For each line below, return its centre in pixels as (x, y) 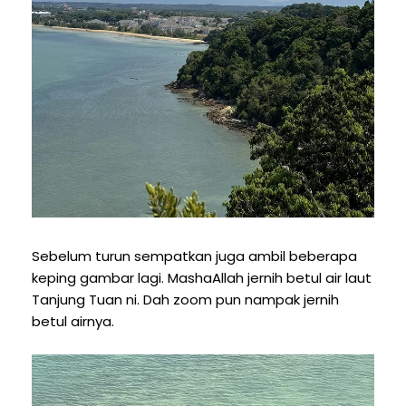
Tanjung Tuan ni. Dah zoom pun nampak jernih (185, 299)
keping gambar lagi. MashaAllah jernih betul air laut (202, 277)
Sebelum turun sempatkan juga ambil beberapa (194, 256)
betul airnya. (73, 321)
